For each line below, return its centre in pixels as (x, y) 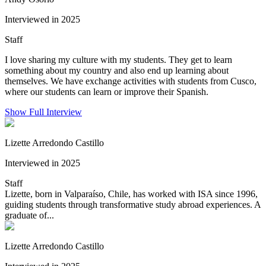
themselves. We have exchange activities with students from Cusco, (131, 81)
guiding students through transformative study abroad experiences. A (133, 205)
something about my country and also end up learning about (117, 71)
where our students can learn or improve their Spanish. (107, 92)
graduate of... (29, 216)
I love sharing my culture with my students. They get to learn (118, 60)
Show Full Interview (43, 112)
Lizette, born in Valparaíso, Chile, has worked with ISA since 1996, (131, 194)
